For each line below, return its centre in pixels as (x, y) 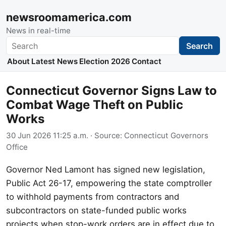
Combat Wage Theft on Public (95, 105)
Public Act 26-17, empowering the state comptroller (109, 183)
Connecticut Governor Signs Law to (111, 91)
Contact (147, 62)
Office (17, 147)
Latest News (54, 62)
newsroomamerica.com (69, 17)
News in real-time (38, 31)
